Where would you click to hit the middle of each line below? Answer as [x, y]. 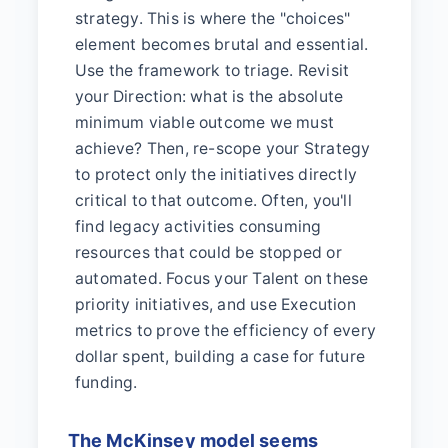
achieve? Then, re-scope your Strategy [223, 148]
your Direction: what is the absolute [209, 96]
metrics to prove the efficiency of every [225, 330]
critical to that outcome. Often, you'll [213, 200]
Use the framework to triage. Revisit [212, 70]
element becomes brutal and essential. [222, 44]
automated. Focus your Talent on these [222, 278]
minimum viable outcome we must [204, 122]
